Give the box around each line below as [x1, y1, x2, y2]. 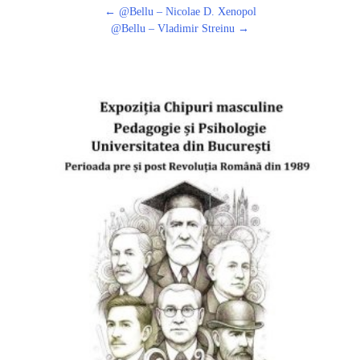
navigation [11, 17, 92, 39]
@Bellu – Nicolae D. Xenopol [115, 5, 256, 18]
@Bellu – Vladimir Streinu [111, 22, 238, 35]
